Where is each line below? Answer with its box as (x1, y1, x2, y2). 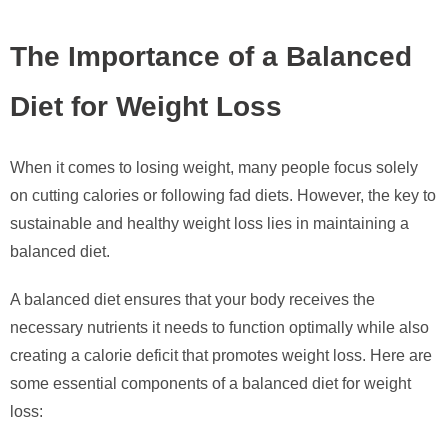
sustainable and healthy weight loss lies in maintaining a (10, 215, 409, 233)
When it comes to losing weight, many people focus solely (10, 159, 418, 177)
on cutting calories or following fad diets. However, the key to (10, 187, 436, 205)
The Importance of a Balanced (10, 41, 412, 72)
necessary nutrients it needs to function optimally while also (10, 319, 429, 337)
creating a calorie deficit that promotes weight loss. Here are (10, 347, 432, 365)
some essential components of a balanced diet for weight (10, 375, 411, 393)
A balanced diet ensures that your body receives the (10, 291, 375, 309)
